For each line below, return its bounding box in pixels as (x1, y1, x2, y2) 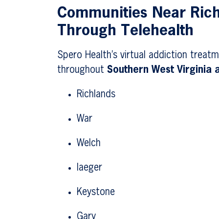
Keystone (77, 187, 115, 197)
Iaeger (77, 163, 103, 173)
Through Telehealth (57, 24, 194, 39)
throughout (57, 65, 108, 75)
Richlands (77, 89, 116, 99)
